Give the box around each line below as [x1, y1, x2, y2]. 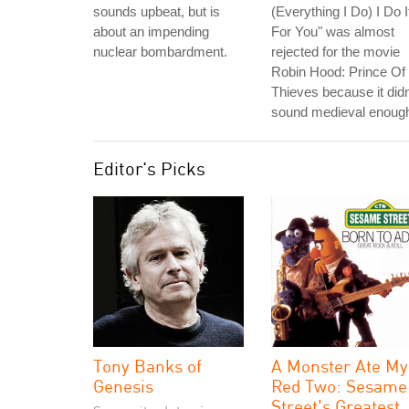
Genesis [93, 375, 153, 396]
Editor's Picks [93, 157, 205, 180]
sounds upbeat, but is [93, 4, 220, 19]
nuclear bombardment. [93, 44, 227, 59]
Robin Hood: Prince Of [271, 64, 405, 79]
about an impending [93, 24, 209, 39]
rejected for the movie [271, 44, 400, 59]
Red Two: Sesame [271, 375, 407, 396]
